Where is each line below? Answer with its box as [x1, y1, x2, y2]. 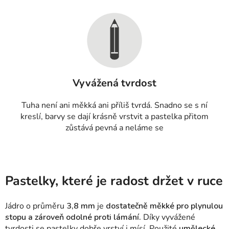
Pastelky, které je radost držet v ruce [5, 172, 223, 190]
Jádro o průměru [5, 200, 66, 212]
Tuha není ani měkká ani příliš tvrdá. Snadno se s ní [21, 99, 208, 111]
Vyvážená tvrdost [73, 76, 156, 90]
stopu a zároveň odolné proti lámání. [5, 211, 141, 223]
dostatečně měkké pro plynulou [106, 200, 223, 212]
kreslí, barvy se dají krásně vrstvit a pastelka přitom [20, 110, 209, 122]
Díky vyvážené [141, 211, 195, 223]
